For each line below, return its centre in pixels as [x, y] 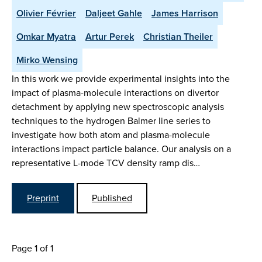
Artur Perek [110, 37]
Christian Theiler [178, 37]
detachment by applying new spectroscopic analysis [118, 107]
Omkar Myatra [46, 37]
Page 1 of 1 [32, 248]
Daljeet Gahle [114, 13]
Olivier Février [46, 13]
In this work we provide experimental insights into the [121, 79]
